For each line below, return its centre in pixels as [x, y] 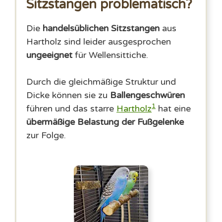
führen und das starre [71, 109]
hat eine [173, 109]
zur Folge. [46, 135]
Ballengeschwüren [147, 95]
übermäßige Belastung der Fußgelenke [105, 122]
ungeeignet [51, 55]
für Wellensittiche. [111, 55]
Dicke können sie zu [68, 95]
